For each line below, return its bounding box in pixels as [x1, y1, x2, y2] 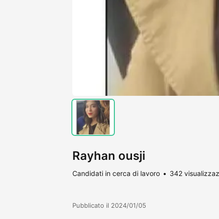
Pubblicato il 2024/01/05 [72, 201, 146, 209]
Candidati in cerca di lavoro [72, 169, 160, 177]
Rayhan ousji [72, 148, 145, 163]
